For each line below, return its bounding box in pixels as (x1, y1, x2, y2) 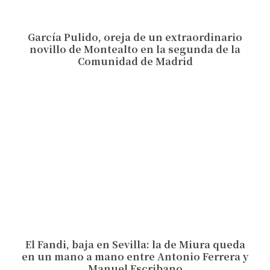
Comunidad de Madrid (77, 54, 193, 69)
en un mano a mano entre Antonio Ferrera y (22, 250, 248, 264)
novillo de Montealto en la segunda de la (30, 42, 240, 57)
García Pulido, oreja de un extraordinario (28, 30, 242, 45)
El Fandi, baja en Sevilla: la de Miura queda (25, 237, 245, 252)
